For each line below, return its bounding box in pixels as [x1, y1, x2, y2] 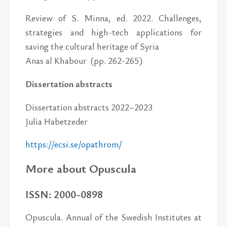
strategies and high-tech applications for [25, 25, 202, 38]
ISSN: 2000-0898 [25, 187, 103, 202]
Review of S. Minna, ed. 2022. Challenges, [25, 11, 202, 24]
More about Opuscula [25, 160, 137, 176]
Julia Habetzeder [25, 115, 90, 127]
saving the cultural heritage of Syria [25, 40, 160, 52]
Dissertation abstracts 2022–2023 [25, 100, 153, 113]
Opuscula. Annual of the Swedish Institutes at [25, 211, 202, 223]
